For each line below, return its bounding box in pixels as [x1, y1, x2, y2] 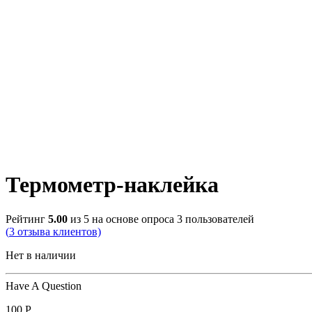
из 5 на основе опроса [68, 212, 177, 225]
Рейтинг [6, 212, 48, 225]
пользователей [182, 212, 254, 225]
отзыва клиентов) [15, 225, 101, 237]
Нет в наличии [6, 249, 76, 261]
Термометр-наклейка [6, 172, 219, 198]
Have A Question [6, 279, 81, 292]
